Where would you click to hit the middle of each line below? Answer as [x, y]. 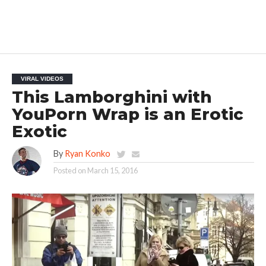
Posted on [69, 171]
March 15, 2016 [112, 171]
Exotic [39, 132]
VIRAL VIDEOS [42, 79]
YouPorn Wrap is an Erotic [127, 115]
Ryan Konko [87, 154]
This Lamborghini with [112, 97]
